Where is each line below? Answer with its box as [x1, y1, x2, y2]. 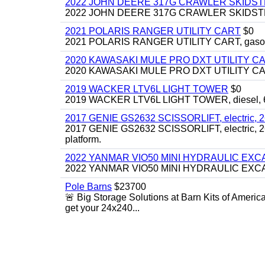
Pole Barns [65, 182, 112, 192]
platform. [65, 134, 101, 144]
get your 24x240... [65, 203, 140, 213]
